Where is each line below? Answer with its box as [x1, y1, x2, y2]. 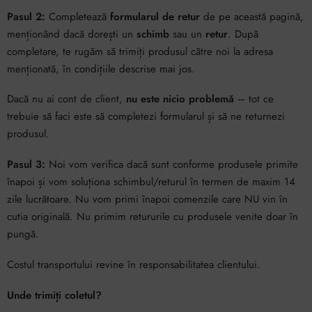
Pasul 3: [7, 157, 49, 172]
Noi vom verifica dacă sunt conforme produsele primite [49, 157, 298, 172]
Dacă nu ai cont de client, [7, 91, 126, 107]
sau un [169, 26, 205, 42]
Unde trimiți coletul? [7, 287, 102, 303]
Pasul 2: [7, 8, 45, 24]
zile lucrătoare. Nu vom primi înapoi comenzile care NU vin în [7, 192, 288, 207]
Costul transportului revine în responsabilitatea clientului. [7, 256, 260, 272]
